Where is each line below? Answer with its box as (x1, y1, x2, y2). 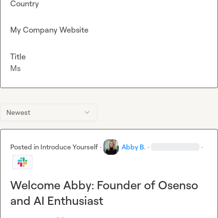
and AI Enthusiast (10, 193, 103, 208)
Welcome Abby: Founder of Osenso (10, 177, 198, 192)
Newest (6, 108, 30, 116)
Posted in (10, 142, 40, 151)
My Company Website (10, 25, 89, 35)
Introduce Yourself (40, 142, 98, 151)
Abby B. (122, 142, 145, 151)
